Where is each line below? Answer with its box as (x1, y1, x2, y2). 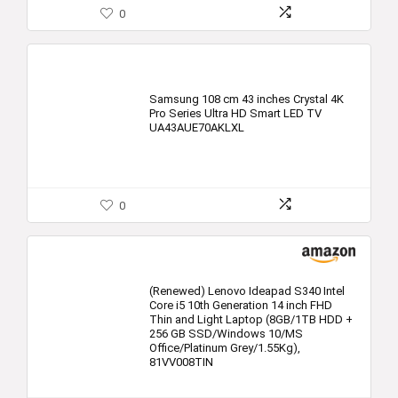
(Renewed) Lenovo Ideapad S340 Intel (149, 284, 345, 298)
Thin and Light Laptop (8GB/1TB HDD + (149, 313, 353, 326)
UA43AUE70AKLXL (149, 121, 244, 134)
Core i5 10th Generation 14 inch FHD (149, 298, 332, 312)
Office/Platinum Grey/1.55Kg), (149, 341, 300, 354)
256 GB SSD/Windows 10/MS (149, 327, 303, 340)
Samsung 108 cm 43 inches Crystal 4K (149, 92, 344, 106)
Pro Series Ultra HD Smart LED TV (149, 107, 322, 120)
